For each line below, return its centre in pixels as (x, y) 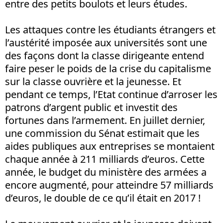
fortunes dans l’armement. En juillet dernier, (105, 120)
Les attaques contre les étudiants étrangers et (110, 29)
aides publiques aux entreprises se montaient (110, 146)
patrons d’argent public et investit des (91, 107)
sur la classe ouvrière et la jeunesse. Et (93, 81)
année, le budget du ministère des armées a (106, 172)
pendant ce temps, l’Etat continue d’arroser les (111, 94)
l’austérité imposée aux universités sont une (106, 42)
